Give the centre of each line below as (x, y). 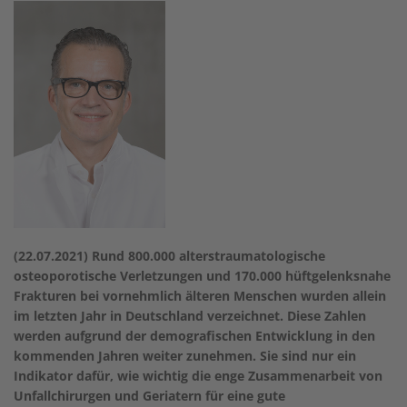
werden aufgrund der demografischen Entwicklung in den (194, 336)
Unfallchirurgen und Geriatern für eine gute (149, 396)
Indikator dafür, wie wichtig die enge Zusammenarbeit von (198, 376)
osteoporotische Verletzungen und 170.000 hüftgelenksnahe (202, 276)
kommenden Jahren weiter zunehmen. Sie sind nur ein (185, 356)
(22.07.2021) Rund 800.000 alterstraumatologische (169, 256)
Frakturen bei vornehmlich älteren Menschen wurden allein (200, 296)
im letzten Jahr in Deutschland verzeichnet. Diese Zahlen (190, 316)
